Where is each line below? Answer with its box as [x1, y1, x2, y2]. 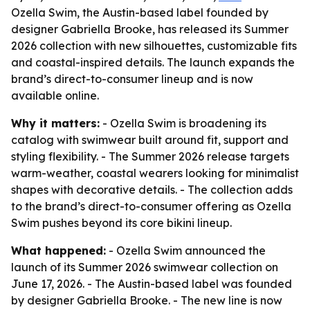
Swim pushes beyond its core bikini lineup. [11, 216, 232, 230]
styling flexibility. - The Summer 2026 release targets [11, 149, 289, 163]
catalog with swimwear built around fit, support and [11, 133, 289, 147]
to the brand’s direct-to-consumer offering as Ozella [11, 199, 291, 213]
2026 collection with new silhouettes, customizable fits [11, 39, 297, 53]
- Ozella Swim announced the [106, 244, 266, 257]
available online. [11, 89, 99, 102]
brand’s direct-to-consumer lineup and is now [11, 72, 253, 86]
